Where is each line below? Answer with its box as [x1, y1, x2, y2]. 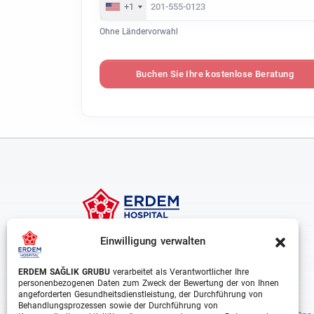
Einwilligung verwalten [100, 234, 205, 247]
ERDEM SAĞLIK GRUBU [18, 267, 110, 277]
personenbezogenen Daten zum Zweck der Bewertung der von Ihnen [18, 278, 279, 288]
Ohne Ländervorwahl [100, 26, 178, 36]
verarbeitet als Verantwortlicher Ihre [110, 267, 249, 277]
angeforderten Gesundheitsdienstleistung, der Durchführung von [18, 289, 263, 299]
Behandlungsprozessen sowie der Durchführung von [18, 301, 218, 310]
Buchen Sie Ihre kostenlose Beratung [136, 68, 294, 79]
